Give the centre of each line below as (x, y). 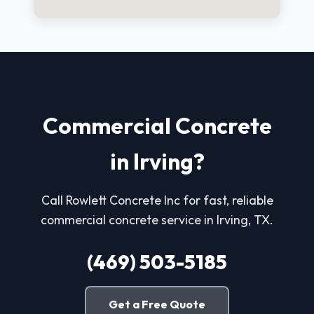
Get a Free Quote (157, 304)
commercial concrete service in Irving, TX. (157, 219)
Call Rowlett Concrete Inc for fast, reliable (157, 200)
